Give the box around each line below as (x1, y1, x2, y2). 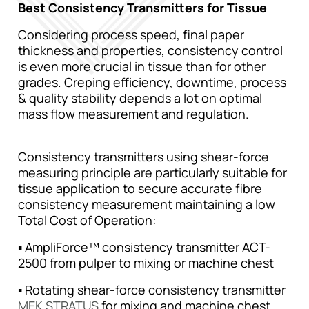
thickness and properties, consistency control (18, 42, 283, 59)
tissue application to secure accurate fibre (18, 180, 262, 197)
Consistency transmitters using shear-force (18, 148, 269, 165)
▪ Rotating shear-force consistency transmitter (18, 281, 286, 298)
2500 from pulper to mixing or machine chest (18, 255, 274, 271)
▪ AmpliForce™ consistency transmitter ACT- (18, 239, 270, 255)
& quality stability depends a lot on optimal (18, 90, 262, 106)
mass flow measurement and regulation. (18, 106, 249, 122)
